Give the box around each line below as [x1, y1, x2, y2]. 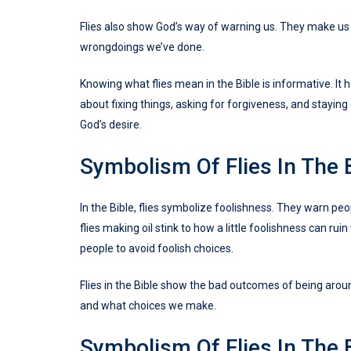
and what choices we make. [80, 299, 216, 313]
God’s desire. [80, 118, 142, 132]
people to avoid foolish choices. [80, 242, 233, 255]
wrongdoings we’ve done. [80, 41, 204, 54]
